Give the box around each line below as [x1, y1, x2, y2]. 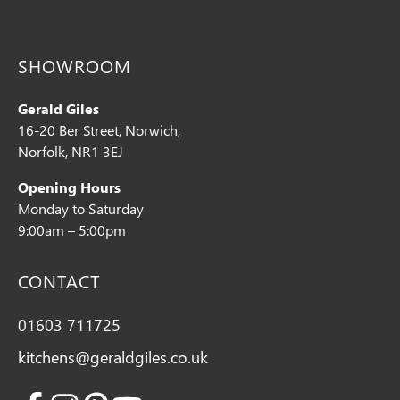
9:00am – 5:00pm [18, 221, 126, 239]
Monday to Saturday [18, 199, 144, 218]
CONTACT [18, 268, 100, 293]
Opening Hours [18, 178, 121, 196]
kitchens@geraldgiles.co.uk [18, 346, 208, 368]
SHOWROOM [18, 53, 131, 78]
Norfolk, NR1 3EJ [18, 142, 123, 161]
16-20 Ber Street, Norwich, [18, 121, 180, 139]
